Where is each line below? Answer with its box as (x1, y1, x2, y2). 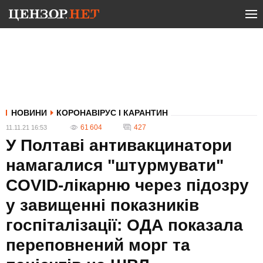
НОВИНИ (11, 108, 47, 117)
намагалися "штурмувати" (6, 156, 224, 174)
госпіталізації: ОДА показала (6, 216, 243, 234)
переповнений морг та (6, 236, 190, 254)
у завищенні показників (6, 196, 199, 214)
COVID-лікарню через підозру (6, 176, 249, 194)
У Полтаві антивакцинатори (6, 136, 232, 154)
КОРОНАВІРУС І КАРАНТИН (56, 108, 168, 117)
